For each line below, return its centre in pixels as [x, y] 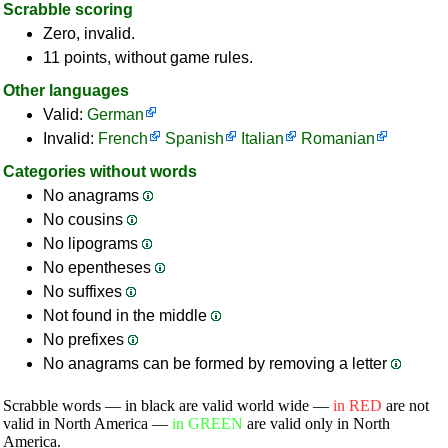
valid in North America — [87, 423]
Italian [262, 138]
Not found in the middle [127, 315]
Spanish [194, 138]
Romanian [338, 138]
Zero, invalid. [89, 33]
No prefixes [85, 339]
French [123, 138]
